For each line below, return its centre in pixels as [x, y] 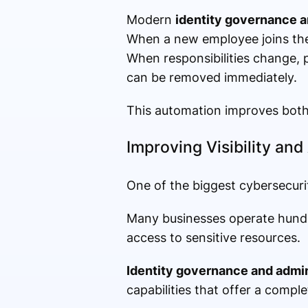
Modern [151, 20]
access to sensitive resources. [213, 238]
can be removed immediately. [211, 78]
